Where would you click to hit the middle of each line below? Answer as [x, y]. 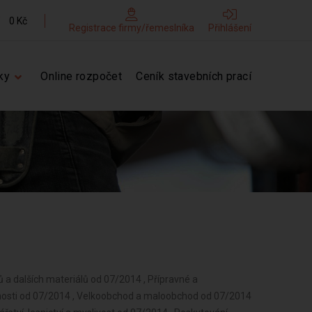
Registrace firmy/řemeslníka [132, 28]
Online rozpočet [81, 76]
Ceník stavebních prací [194, 76]
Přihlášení [230, 28]
